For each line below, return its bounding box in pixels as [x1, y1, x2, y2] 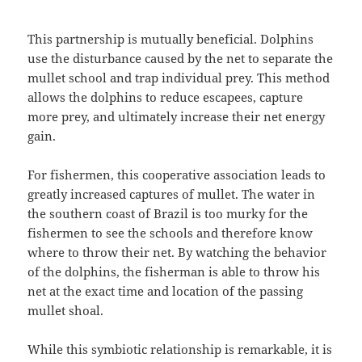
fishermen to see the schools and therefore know [27, 225, 314, 242]
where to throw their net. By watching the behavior [27, 244, 327, 261]
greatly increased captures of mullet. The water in [27, 186, 316, 203]
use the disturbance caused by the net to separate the [27, 50, 334, 67]
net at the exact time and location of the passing [27, 283, 304, 300]
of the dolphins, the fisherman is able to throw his [27, 263, 321, 280]
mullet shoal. [27, 302, 104, 319]
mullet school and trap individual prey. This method [27, 69, 330, 86]
